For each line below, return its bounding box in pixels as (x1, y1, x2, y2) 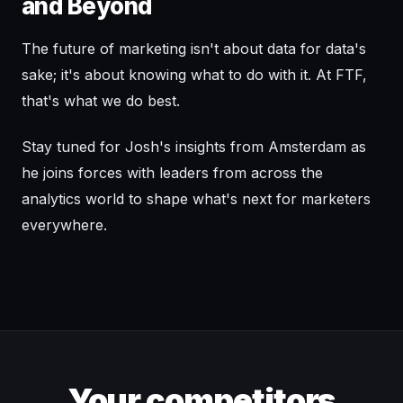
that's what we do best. (22, 92, 180, 111)
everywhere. (22, 216, 107, 235)
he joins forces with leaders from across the (22, 164, 323, 183)
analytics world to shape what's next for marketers (22, 190, 371, 209)
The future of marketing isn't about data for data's (22, 40, 366, 58)
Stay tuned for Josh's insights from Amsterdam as (22, 138, 366, 157)
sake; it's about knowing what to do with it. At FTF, (22, 66, 367, 85)
